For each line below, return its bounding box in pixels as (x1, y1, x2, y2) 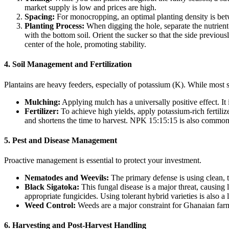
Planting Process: (25, 21, 84, 31)
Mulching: (25, 97, 60, 106)
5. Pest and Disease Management (4, 135, 117, 145)
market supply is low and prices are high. (25, 3, 156, 12)
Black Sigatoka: (25, 182, 79, 192)
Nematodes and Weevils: (25, 173, 109, 182)
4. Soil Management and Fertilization (4, 60, 132, 69)
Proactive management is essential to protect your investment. (4, 156, 201, 165)
